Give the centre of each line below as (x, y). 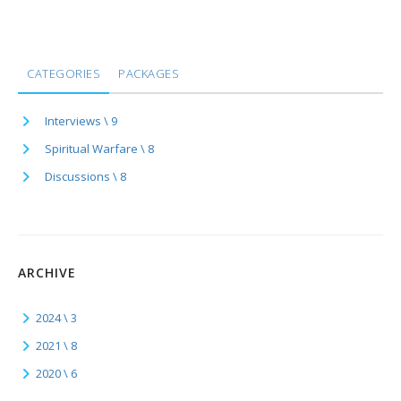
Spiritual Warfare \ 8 (99, 149)
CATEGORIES (64, 73)
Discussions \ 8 (85, 176)
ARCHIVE (47, 273)
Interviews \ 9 (81, 121)
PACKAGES (149, 73)
